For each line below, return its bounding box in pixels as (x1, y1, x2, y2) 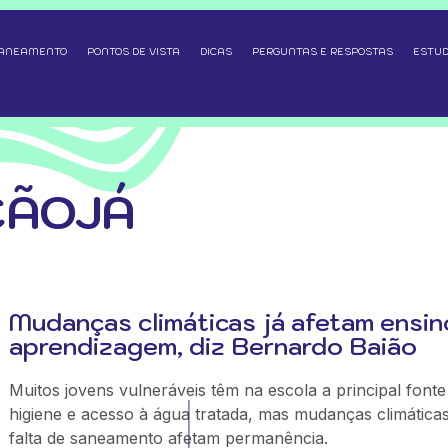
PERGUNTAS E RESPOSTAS (252, 45, 393, 58)
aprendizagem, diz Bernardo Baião (8, 329, 417, 362)
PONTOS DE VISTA (87, 45, 180, 58)
